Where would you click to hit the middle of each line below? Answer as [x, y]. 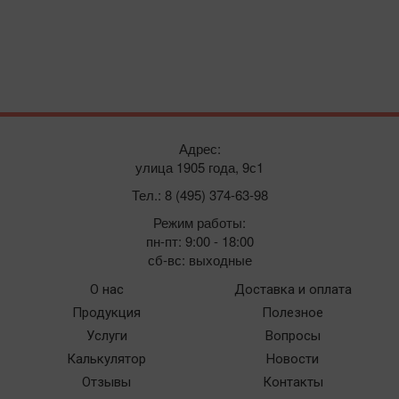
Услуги [106, 336]
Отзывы [106, 383]
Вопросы [293, 336]
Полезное [293, 313]
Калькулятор [106, 359]
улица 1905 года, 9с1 [199, 167]
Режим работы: [199, 223]
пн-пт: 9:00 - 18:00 [199, 241]
